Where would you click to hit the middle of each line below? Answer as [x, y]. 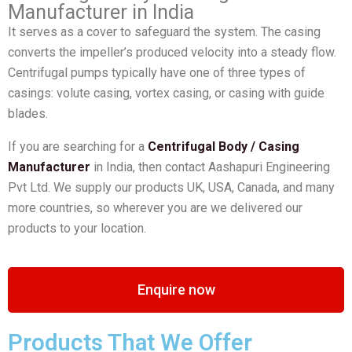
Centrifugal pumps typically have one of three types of [157, 72]
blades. [28, 113]
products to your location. [77, 228]
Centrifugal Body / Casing [224, 146]
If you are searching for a [78, 146]
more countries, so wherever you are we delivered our [155, 207]
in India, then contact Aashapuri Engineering [210, 167]
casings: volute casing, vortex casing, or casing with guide [166, 93]
